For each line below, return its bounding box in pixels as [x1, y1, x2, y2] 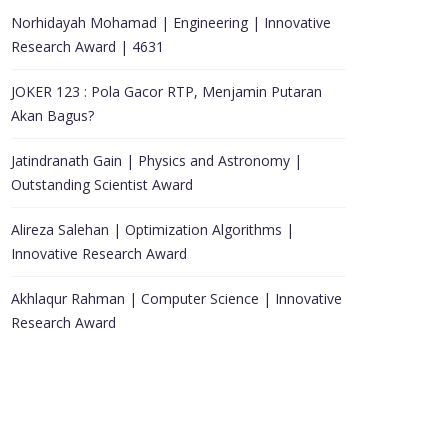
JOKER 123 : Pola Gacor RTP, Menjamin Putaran [11, 82, 322, 101]
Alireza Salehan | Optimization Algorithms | [11, 220, 294, 239]
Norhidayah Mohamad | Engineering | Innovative [11, 13, 331, 32]
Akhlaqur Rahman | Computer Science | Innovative [11, 289, 342, 308]
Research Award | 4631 [11, 37, 164, 56]
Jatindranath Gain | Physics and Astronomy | [11, 151, 302, 170]
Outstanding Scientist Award [11, 175, 193, 194]
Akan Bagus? [11, 106, 94, 125]
